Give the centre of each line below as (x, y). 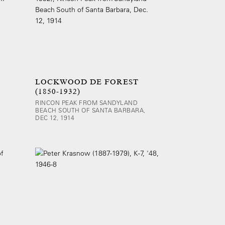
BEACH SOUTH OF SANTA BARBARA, (90, 110)
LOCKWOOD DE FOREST (87, 82)
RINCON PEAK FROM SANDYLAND (86, 102)
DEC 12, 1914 (55, 118)
